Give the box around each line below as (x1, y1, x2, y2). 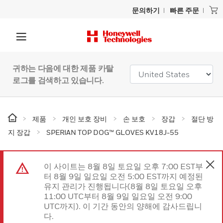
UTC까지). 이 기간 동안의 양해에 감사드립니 (44, 201, 202, 211)
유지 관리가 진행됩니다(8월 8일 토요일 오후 (44, 181, 202, 191)
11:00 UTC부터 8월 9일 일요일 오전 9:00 (44, 191, 192, 201)
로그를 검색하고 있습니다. (12, 75, 104, 85)
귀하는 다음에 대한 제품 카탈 (12, 63, 113, 73)
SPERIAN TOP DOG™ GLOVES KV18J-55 (46, 128, 179, 136)
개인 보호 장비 (62, 114, 107, 123)
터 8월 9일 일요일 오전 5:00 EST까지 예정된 (44, 171, 203, 181)
